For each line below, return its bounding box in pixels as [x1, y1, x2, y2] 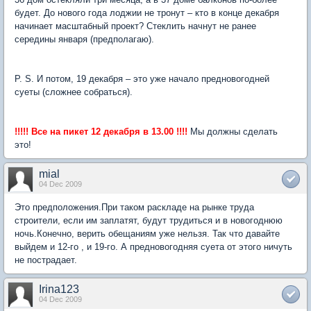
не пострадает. [15, 254, 77, 265]
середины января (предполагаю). [15, 33, 154, 44]
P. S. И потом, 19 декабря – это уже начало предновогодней [15, 73, 269, 84]
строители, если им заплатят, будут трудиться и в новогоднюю [15, 215, 283, 226]
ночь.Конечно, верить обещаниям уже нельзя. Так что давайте [15, 228, 280, 239]
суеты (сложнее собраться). [15, 86, 133, 97]
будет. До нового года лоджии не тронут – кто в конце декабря [15, 7, 279, 18]
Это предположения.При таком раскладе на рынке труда [15, 201, 254, 212]
